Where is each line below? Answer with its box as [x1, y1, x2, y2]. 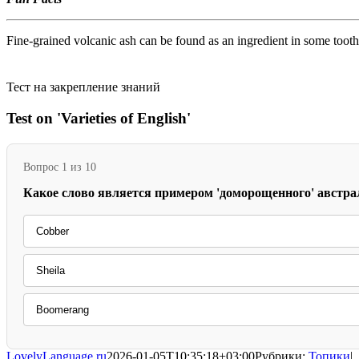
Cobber [36, 224, 69, 237]
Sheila [36, 264, 65, 276]
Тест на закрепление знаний [6, 79, 160, 94]
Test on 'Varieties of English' [6, 109, 191, 127]
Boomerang [36, 303, 89, 316]
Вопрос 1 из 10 [23, 159, 96, 173]
